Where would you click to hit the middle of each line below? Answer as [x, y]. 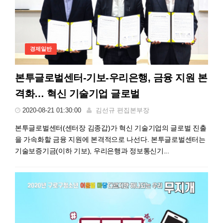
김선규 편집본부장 [122, 110]
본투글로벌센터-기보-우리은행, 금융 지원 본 [111, 77]
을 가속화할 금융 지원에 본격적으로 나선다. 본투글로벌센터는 [110, 139]
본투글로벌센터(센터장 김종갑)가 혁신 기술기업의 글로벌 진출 [111, 128]
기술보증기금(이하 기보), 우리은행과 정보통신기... [92, 151]
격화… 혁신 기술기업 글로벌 [77, 93]
